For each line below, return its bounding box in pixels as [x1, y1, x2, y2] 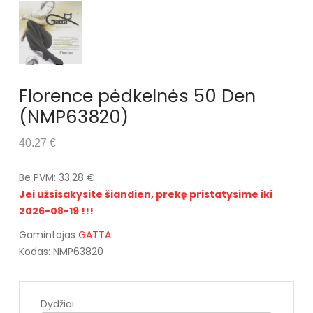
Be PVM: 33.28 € [18, 170, 95, 184]
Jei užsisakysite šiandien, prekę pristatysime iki [18, 187, 272, 201]
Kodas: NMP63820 [18, 244, 103, 259]
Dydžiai [40, 296, 74, 311]
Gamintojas [18, 227, 78, 242]
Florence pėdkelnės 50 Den [18, 83, 256, 108]
